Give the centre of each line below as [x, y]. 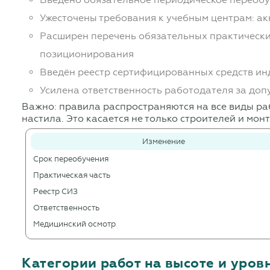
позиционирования [87, 54]
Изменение [163, 142]
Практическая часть [72, 175]
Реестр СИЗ [56, 192]
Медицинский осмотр [75, 224]
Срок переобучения [71, 159]
